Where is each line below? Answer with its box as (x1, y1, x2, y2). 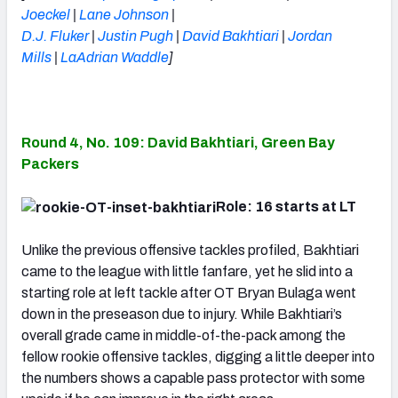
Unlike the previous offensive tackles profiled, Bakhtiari (21, 242, 359, 258)
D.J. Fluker (21, 28, 89, 44)
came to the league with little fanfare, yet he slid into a (21, 263, 353, 279)
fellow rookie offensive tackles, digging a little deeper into (21, 348, 375, 364)
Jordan (288, 28, 332, 44)
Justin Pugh (98, 28, 173, 44)
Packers (21, 155, 79, 171)
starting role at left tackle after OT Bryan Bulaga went (21, 284, 356, 300)
